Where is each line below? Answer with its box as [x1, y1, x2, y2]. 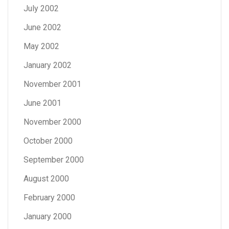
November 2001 [24, 79, 81, 89]
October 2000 [24, 135, 73, 146]
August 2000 [24, 173, 69, 184]
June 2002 [24, 22, 61, 32]
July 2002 [24, 3, 59, 13]
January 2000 [24, 211, 72, 221]
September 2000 [24, 154, 84, 165]
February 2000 [24, 192, 75, 202]
